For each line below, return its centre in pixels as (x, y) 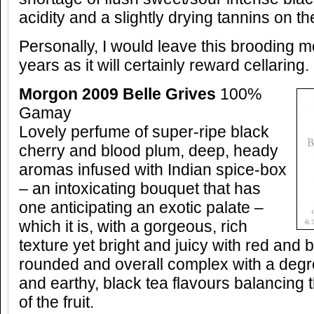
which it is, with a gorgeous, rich (133, 227)
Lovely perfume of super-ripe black (144, 132)
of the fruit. (56, 302)
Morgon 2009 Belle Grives (117, 94)
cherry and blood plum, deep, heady (149, 151)
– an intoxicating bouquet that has (140, 189)
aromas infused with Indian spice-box (153, 170)
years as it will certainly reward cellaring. (164, 66)
